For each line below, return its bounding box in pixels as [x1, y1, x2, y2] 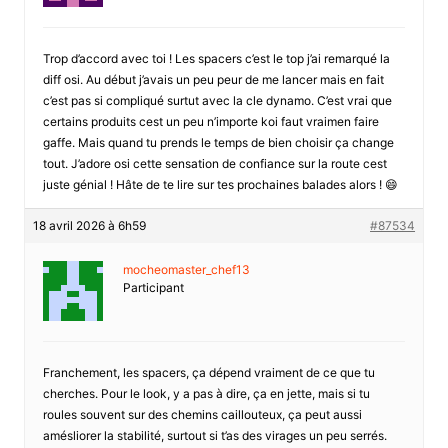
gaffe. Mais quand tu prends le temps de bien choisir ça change [42, 134, 394, 150]
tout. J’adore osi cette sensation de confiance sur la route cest [42, 155, 387, 171]
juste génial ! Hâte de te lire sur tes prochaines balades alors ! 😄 [42, 176, 398, 192]
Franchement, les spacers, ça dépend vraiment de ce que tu [42, 364, 375, 380]
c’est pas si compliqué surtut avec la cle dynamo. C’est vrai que [42, 92, 392, 108]
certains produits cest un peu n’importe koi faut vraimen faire [42, 113, 379, 129]
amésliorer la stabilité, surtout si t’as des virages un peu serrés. [42, 427, 387, 443]
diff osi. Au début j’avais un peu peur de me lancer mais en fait [42, 71, 384, 87]
